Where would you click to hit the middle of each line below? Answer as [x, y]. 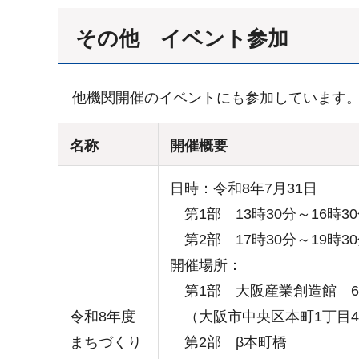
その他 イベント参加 [182, 39]
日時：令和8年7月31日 [244, 188]
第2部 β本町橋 [228, 342]
